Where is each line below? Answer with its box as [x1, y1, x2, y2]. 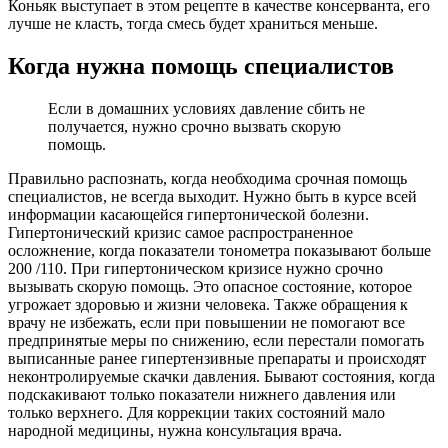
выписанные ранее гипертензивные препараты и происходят [8, 349, 426, 367]
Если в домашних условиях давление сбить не [48, 99, 365, 117]
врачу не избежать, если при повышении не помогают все [8, 313, 405, 331]
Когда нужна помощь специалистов [8, 53, 394, 79]
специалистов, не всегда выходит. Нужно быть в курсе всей [8, 187, 417, 205]
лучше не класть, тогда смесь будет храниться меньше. [8, 15, 378, 33]
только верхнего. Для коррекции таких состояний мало [8, 403, 385, 421]
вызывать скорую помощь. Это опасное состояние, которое [8, 277, 412, 295]
